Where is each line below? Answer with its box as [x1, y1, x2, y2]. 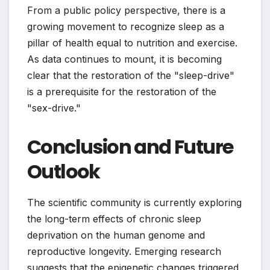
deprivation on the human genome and [27, 228, 205, 241]
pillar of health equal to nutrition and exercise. [27, 36, 237, 49]
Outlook [27, 157, 100, 185]
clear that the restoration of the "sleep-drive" [27, 69, 234, 81]
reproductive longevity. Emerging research [27, 245, 221, 257]
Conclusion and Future [27, 133, 233, 160]
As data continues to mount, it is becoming [27, 52, 222, 65]
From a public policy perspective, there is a [27, 4, 225, 16]
